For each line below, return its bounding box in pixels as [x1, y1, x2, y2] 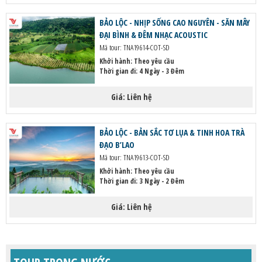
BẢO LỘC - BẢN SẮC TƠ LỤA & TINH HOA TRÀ [99, 127, 244, 138]
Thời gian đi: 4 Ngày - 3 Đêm [99, 66, 184, 76]
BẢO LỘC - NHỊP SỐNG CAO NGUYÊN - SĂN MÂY [99, 17, 250, 28]
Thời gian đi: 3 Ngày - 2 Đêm [99, 176, 184, 186]
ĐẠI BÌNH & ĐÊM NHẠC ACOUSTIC [99, 29, 208, 40]
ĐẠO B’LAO [99, 139, 135, 150]
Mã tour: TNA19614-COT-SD [99, 42, 170, 53]
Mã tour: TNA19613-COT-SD [99, 152, 170, 163]
